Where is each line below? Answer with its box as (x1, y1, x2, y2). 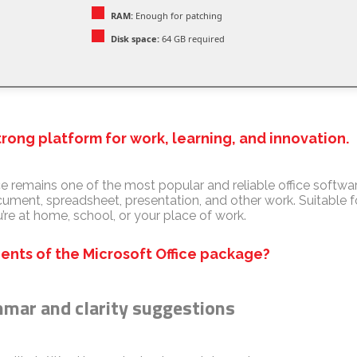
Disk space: (111, 33, 159, 45)
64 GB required (159, 33, 225, 45)
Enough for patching (133, 10, 222, 22)
